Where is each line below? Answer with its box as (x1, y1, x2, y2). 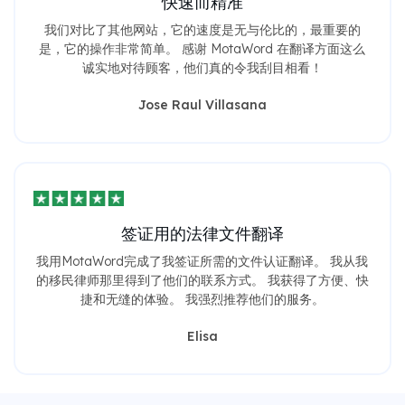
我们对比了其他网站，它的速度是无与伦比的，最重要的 (43, 21, 361, 38)
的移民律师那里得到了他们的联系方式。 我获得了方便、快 (35, 271, 369, 288)
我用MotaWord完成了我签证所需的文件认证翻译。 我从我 (36, 252, 368, 269)
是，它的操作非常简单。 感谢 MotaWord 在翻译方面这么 (39, 40, 365, 57)
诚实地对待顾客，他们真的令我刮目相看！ (81, 59, 323, 76)
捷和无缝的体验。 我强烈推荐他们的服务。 (80, 290, 325, 307)
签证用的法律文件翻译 (120, 222, 284, 244)
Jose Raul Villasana (137, 96, 267, 113)
